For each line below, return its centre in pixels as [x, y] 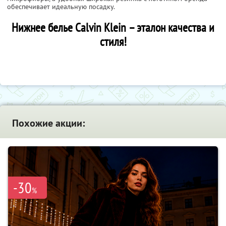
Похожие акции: [48, 123]
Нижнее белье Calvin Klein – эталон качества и [113, 27]
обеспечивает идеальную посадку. [61, 6]
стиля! [113, 41]
